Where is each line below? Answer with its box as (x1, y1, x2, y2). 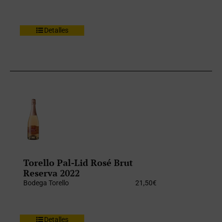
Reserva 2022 (23, 167, 80, 179)
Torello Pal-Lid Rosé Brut (23, 157, 133, 169)
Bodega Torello (23, 179, 69, 187)
